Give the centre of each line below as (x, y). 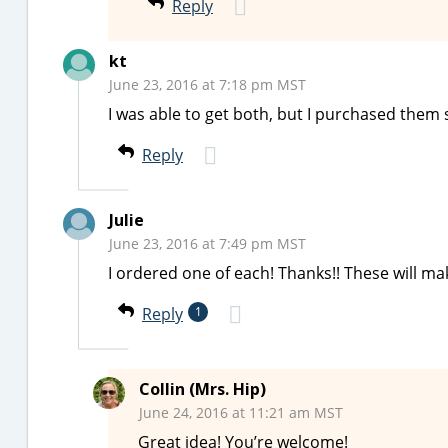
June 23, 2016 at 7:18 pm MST (207, 84)
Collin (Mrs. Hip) (202, 389)
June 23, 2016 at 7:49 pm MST (207, 243)
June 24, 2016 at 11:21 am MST (241, 412)
